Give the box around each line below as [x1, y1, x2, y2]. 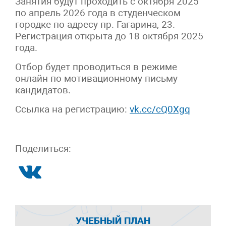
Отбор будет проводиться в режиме [15, 61, 177, 73]
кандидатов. [15, 84, 71, 96]
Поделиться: [15, 142, 71, 154]
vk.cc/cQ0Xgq [130, 103, 190, 115]
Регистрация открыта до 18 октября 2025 [15, 30, 203, 42]
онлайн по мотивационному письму [15, 72, 178, 84]
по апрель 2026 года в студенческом [15, 7, 181, 19]
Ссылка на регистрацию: [15, 103, 130, 115]
